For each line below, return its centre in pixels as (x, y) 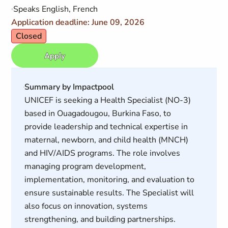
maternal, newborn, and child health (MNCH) (106, 140)
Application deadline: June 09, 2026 (78, 22)
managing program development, (85, 166)
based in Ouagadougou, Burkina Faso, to (97, 113)
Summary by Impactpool (69, 87)
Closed (29, 36)
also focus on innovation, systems (86, 206)
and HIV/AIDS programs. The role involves (102, 153)
